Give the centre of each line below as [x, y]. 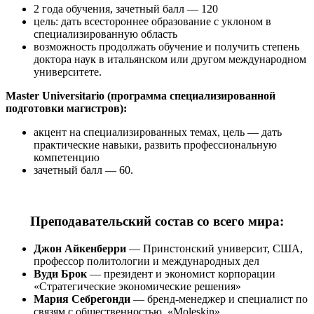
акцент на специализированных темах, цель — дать [158, 132]
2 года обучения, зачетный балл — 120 [126, 9]
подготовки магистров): [66, 109]
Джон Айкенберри [80, 248]
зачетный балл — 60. [83, 170]
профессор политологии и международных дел [146, 261]
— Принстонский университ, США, [214, 248]
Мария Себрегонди [82, 299]
